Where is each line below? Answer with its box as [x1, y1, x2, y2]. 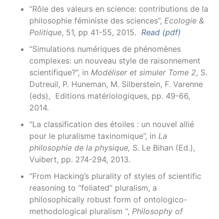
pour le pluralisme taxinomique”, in [29, 131, 158, 141]
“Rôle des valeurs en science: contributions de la [29, 4, 208, 14]
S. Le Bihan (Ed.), [130, 143, 195, 153]
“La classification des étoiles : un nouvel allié [29, 119, 194, 129]
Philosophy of [132, 206, 183, 216]
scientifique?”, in [29, 67, 91, 77]
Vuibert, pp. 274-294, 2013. [29, 154, 131, 164]
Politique [29, 27, 62, 37]
